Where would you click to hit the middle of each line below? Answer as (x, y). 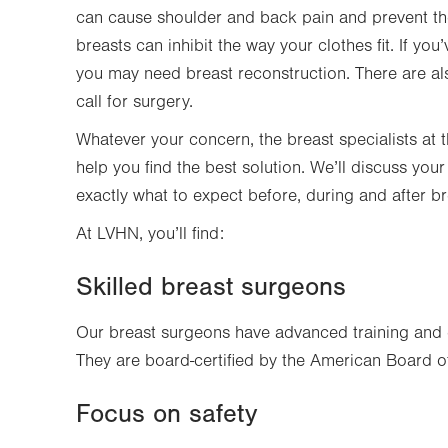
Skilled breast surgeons (211, 287)
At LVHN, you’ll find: (150, 234)
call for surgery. (134, 102)
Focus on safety (166, 414)
